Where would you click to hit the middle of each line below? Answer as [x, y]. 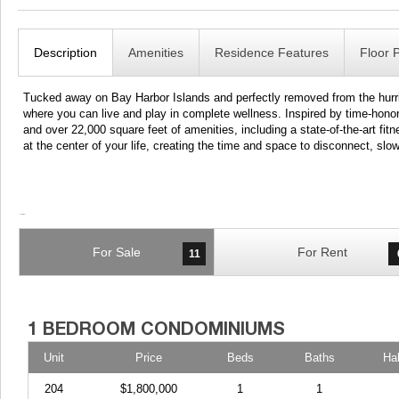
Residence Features [272, 53]
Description [66, 53]
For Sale [116, 252]
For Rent [322, 252]
